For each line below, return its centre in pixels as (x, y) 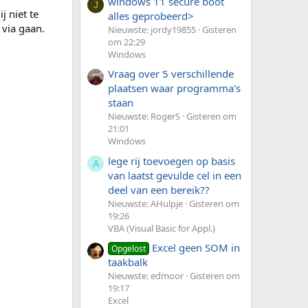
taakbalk (128, 262)
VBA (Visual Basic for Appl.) (162, 228)
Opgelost (129, 248)
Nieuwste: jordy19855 (152, 29)
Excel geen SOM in (196, 247)
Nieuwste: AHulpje (145, 203)
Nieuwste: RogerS (144, 117)
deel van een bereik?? (159, 189)
